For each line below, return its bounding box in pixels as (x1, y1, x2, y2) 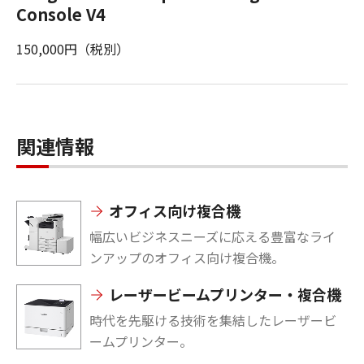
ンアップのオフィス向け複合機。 (89, 248, 284, 268)
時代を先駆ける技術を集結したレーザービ (89, 310, 336, 331)
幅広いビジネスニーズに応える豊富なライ (89, 227, 336, 247)
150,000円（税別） (16, 39, 129, 59)
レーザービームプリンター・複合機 (109, 284, 341, 305)
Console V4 (16, 2, 106, 27)
